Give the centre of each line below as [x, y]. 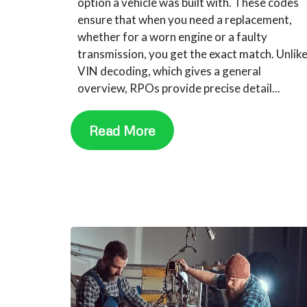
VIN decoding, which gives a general [170, 71]
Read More [123, 130]
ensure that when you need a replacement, [185, 19]
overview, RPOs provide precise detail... [179, 88]
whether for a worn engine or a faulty [173, 36]
